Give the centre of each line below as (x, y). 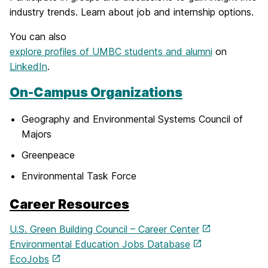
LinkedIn (28, 66)
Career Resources (69, 204)
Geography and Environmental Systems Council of (132, 119)
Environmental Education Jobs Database (100, 244)
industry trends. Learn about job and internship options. (132, 12)
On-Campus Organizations (96, 92)
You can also (38, 36)
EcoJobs (29, 259)
